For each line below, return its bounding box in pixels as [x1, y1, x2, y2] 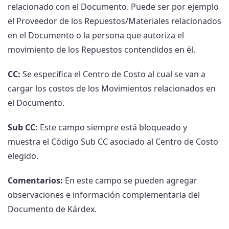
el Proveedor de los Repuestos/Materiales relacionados [8, 15, 221, 27]
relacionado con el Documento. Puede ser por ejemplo [8, 1, 219, 13]
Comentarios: [8, 175, 63, 187]
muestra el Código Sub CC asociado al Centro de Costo [8, 136, 218, 148]
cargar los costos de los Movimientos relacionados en [8, 83, 216, 95]
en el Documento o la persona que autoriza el [8, 30, 184, 41]
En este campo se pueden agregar [63, 175, 197, 187]
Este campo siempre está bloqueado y [38, 122, 187, 133]
